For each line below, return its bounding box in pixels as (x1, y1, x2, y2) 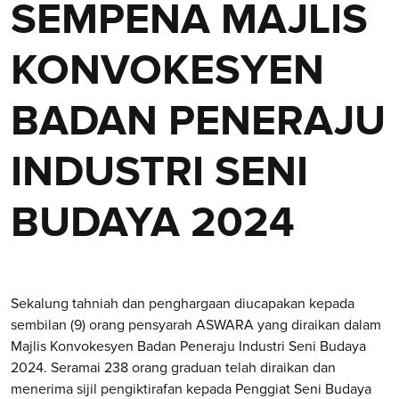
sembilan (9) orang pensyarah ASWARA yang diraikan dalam (11, 316, 381, 334)
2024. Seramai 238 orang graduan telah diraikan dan (11, 359, 336, 377)
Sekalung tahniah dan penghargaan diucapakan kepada (11, 295, 354, 313)
